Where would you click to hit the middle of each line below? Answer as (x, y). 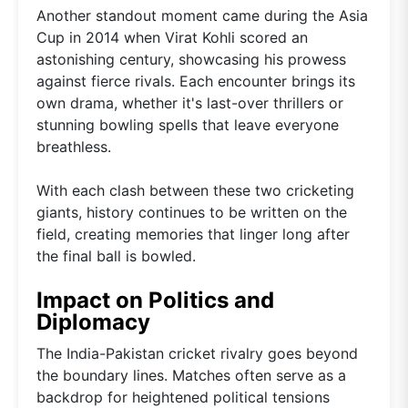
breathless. (74, 147)
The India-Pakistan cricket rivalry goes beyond (197, 354)
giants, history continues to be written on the (192, 213)
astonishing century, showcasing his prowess (191, 60)
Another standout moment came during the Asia (202, 16)
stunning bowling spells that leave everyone (188, 125)
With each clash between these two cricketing (195, 191)
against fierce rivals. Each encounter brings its (196, 82)
